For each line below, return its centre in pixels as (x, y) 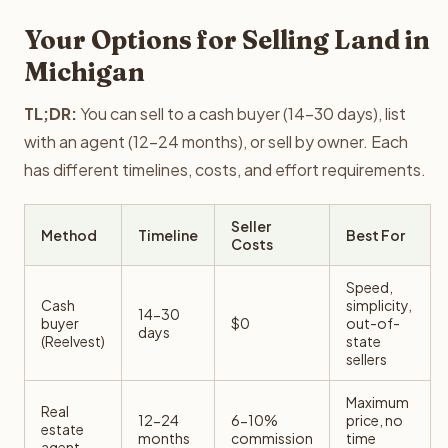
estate (62, 429)
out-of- (373, 323)
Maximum (377, 402)
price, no (374, 420)
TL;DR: (50, 113)
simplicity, (379, 305)
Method (69, 235)
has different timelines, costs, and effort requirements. (225, 169)
